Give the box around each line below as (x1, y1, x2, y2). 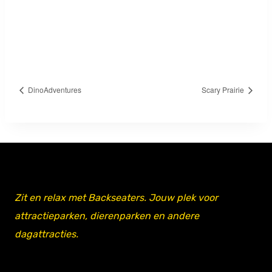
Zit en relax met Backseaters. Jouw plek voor (15, 191, 218, 203)
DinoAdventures (26, 84, 81, 95)
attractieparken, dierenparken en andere (15, 209, 199, 222)
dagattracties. (15, 228, 78, 240)
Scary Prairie (202, 84, 246, 95)
